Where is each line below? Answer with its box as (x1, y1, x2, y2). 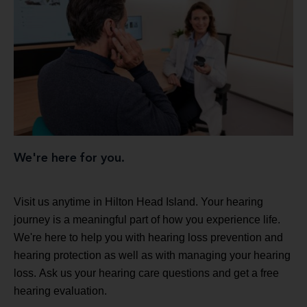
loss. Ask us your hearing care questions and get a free (14, 267, 279, 279)
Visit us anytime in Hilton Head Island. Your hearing (14, 195, 263, 208)
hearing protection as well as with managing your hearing (14, 249, 291, 261)
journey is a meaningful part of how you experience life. (14, 213, 280, 225)
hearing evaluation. (14, 284, 107, 297)
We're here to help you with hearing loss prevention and (14, 231, 283, 243)
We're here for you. (14, 151, 125, 164)
